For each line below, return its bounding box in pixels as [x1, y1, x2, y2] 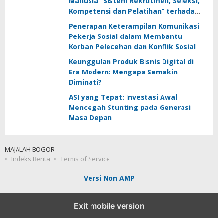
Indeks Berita [11, 154, 50, 163]
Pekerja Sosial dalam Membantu [69, 32, 182, 41]
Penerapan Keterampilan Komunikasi [69, 21, 199, 31]
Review [69, 27, 93, 36]
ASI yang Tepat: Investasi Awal [69, 92, 177, 102]
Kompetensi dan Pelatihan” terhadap [69, 6, 199, 16]
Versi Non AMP [83, 173, 135, 182]
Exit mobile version [73, 201, 145, 211]
